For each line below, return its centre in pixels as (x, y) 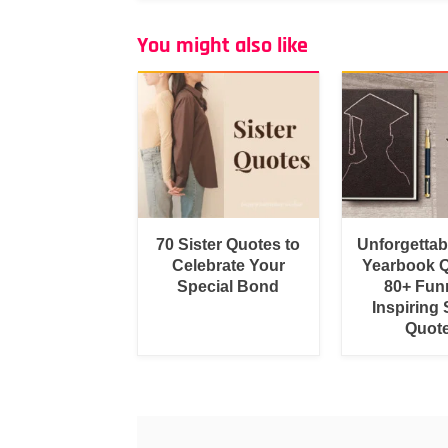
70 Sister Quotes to (228, 244)
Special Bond (228, 286)
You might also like (222, 46)
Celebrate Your (228, 265)
